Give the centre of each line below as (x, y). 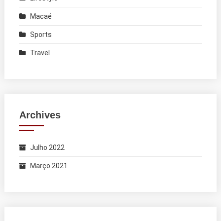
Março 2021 (49, 166)
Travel (40, 53)
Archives (40, 115)
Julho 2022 (47, 147)
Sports (41, 34)
